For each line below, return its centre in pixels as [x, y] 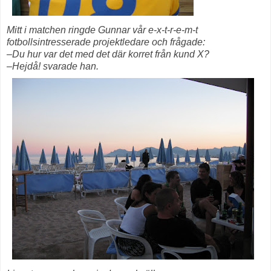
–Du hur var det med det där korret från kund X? [108, 54]
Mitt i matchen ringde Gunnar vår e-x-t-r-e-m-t [102, 30]
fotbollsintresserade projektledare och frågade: [106, 42]
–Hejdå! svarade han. [53, 66]
